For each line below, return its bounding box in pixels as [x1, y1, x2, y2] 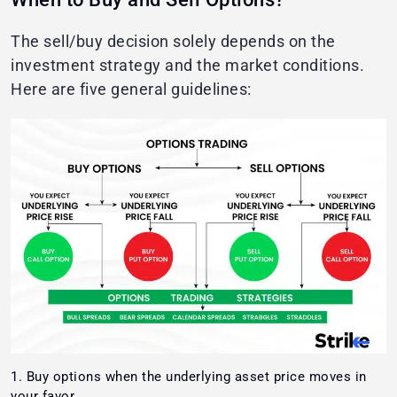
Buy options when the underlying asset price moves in [26, 369, 367, 385]
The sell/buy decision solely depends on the [11, 32, 336, 51]
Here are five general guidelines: [11, 80, 252, 99]
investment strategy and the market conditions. [11, 56, 364, 75]
